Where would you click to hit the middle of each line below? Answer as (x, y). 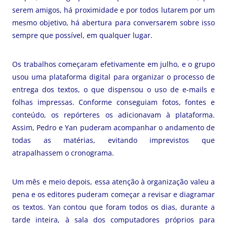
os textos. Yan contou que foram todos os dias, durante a (113, 207)
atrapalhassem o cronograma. (63, 153)
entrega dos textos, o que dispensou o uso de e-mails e (113, 89)
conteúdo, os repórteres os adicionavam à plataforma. (113, 115)
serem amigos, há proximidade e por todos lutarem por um (113, 10)
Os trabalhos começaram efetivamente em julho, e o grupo (113, 64)
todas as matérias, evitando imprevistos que (113, 140)
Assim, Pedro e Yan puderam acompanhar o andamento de (113, 127)
